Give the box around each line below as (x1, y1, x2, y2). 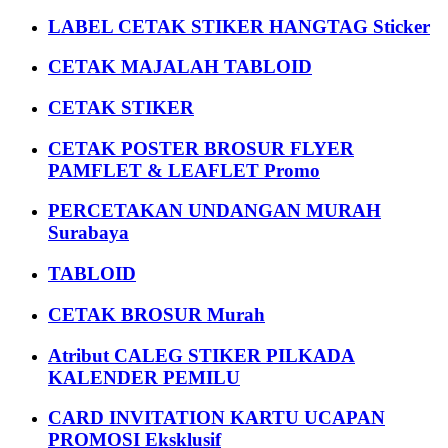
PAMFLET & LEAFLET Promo (48, 159, 320, 181)
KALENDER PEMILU (48, 366, 240, 388)
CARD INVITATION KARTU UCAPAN (48, 407, 385, 429)
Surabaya (48, 222, 129, 244)
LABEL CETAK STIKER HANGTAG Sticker (48, 15, 430, 37)
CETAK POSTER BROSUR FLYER (48, 137, 354, 159)
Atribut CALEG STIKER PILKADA (48, 344, 355, 366)
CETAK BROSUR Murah (48, 303, 265, 325)
